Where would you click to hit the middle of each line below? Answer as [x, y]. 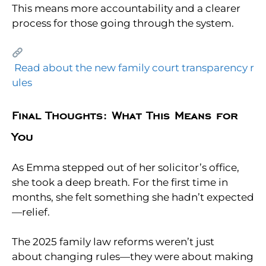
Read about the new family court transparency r [134, 68]
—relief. [31, 212]
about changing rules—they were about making [133, 257]
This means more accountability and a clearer [126, 8]
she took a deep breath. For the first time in [120, 182]
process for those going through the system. [123, 23]
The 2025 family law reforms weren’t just [113, 242]
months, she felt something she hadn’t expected [133, 197]
